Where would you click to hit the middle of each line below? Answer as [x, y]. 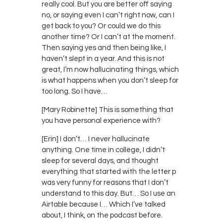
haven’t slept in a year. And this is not [103, 58]
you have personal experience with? [101, 120]
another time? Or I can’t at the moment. [109, 37]
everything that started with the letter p [109, 171]
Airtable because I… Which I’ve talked [104, 204]
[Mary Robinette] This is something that [108, 110]
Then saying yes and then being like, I [104, 48]
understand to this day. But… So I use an [109, 193]
